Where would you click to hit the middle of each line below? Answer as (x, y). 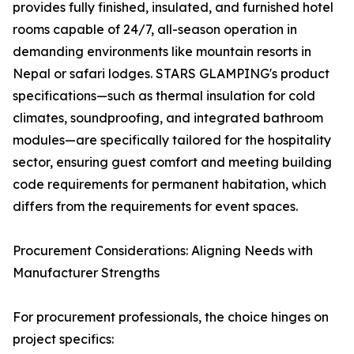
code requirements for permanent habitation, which (169, 185)
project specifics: (63, 339)
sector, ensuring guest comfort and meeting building (172, 162)
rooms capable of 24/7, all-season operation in (155, 30)
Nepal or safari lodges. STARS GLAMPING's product (171, 74)
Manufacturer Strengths (86, 273)
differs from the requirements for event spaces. (155, 207)
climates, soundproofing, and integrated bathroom (168, 118)
